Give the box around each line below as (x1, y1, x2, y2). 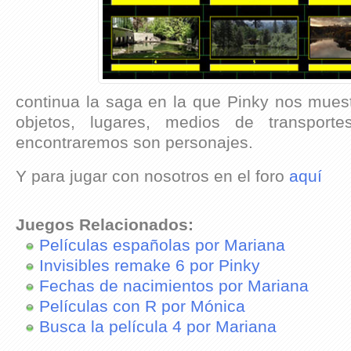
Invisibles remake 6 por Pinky (39, 255, 260, 275)
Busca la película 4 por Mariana (39, 317, 277, 336)
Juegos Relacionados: (16, 215, 194, 234)
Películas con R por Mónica (39, 296, 245, 316)
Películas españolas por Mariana (39, 235, 285, 255)
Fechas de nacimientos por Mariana (39, 276, 309, 295)
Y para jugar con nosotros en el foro (16, 166, 289, 186)
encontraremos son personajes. (16, 132, 253, 152)
